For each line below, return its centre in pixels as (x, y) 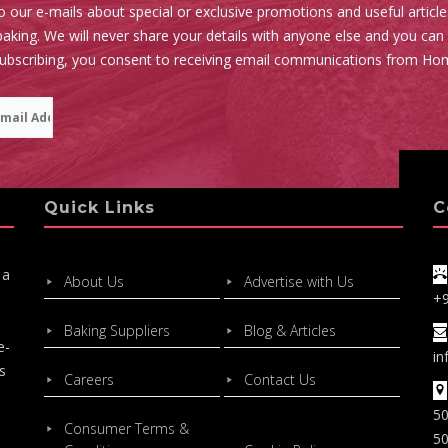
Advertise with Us (298, 281)
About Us (93, 281)
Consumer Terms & (126, 428)
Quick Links (99, 207)
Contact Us (279, 379)
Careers (88, 379)
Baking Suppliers (116, 330)
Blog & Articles (289, 330)
